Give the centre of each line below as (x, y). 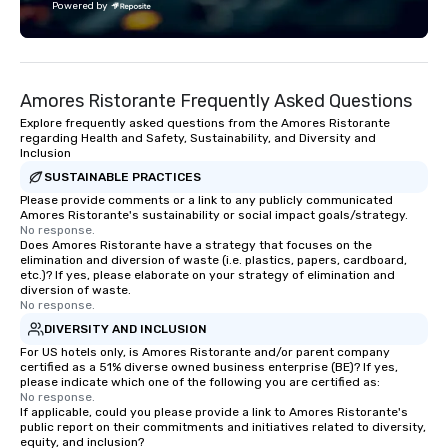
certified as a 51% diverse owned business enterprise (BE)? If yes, (209, 367)
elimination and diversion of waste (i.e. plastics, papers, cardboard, (213, 260)
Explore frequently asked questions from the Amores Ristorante (205, 123)
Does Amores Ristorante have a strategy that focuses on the (196, 245)
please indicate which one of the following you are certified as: (200, 382)
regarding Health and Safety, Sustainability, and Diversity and (198, 138)
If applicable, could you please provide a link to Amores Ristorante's (214, 412)
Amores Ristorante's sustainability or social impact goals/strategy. (214, 215)
